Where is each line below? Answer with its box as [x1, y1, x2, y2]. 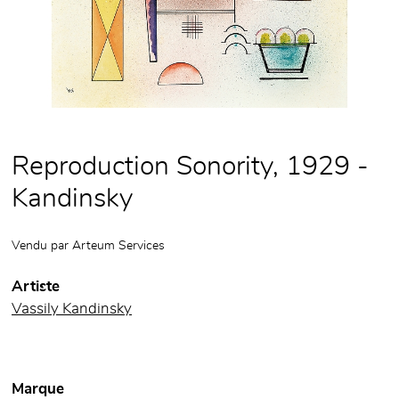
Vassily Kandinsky [12, 302, 132, 317]
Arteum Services [72, 239, 165, 253]
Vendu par [12, 239, 72, 253]
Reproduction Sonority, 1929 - [12, 153, 369, 181]
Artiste [12, 280, 60, 295]
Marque [12, 382, 64, 397]
